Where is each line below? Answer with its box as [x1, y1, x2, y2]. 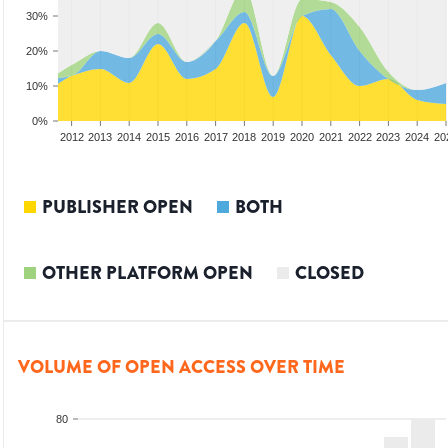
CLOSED [295, 260, 364, 287]
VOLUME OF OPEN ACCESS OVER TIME [18, 354, 345, 381]
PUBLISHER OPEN [42, 194, 193, 221]
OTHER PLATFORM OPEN [42, 260, 253, 287]
